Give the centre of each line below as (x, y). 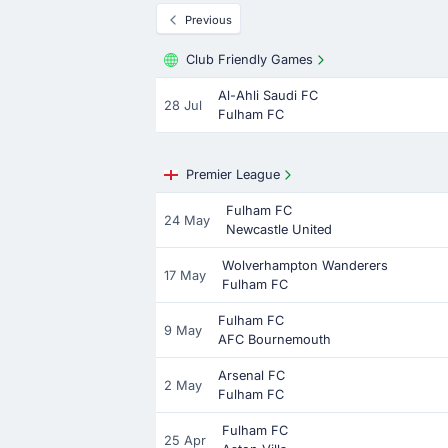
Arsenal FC (251, 375)
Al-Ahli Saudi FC (268, 95)
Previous (208, 20)
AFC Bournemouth (274, 339)
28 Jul (183, 105)
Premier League (233, 174)
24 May (187, 220)
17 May (185, 275)
